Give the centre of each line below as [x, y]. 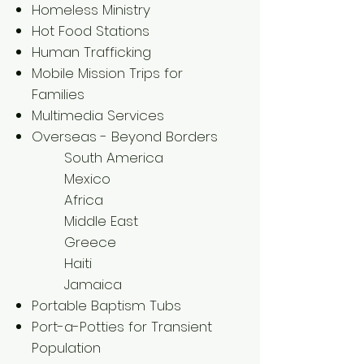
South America [114, 158]
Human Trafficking [91, 52]
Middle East [101, 221]
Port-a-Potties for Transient [122, 327]
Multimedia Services [98, 115]
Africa [84, 200]
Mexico [87, 179]
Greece [90, 242]
